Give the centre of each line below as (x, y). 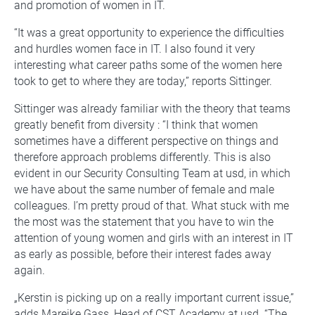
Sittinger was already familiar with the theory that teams (152, 109)
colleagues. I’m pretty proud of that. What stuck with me (152, 206)
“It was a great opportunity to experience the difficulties (149, 33)
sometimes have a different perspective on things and (146, 141)
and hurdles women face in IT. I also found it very (135, 49)
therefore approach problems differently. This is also (142, 157)
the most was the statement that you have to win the (144, 222)
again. (30, 271)
